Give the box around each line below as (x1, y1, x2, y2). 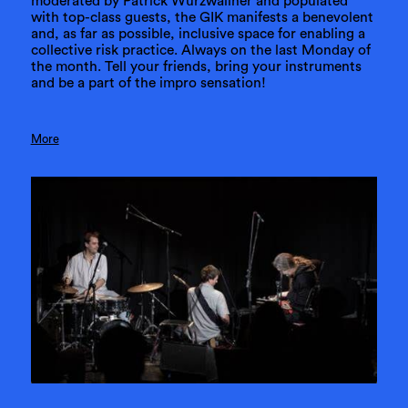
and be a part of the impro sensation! (30, 75, 266, 90)
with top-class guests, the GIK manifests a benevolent (30, 9, 373, 25)
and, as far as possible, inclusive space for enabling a (30, 25, 365, 41)
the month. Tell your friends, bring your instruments (30, 58, 362, 74)
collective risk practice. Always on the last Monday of (30, 42, 371, 57)
